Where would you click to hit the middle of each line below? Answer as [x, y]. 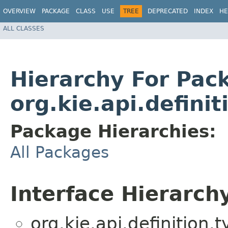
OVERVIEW [19, 11]
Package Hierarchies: [113, 132]
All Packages [60, 152]
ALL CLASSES [24, 28]
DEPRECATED [168, 11]
